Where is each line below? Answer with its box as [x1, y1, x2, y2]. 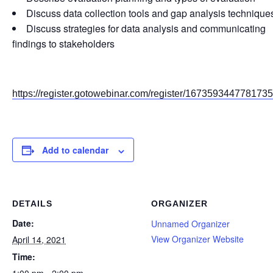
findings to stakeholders [12, 37, 115, 51]
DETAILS [12, 199, 52, 209]
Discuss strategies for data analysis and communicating [26, 21, 266, 36]
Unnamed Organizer [151, 218, 230, 230]
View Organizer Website [151, 233, 244, 246]
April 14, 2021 [12, 233, 66, 246]
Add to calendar [42, 144, 108, 157]
